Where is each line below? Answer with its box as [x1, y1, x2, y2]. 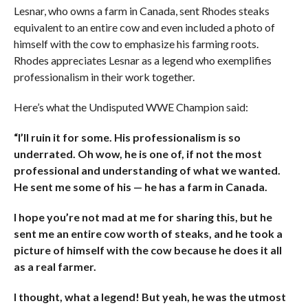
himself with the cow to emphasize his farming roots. [13, 37, 258, 51]
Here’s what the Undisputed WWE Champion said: [13, 100, 248, 114]
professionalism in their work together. [13, 70, 195, 84]
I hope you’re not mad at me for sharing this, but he [13, 210, 272, 224]
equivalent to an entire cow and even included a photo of [13, 21, 275, 34]
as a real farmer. [13, 260, 96, 274]
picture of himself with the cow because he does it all [13, 243, 282, 257]
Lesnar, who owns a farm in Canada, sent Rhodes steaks [13, 4, 269, 18]
